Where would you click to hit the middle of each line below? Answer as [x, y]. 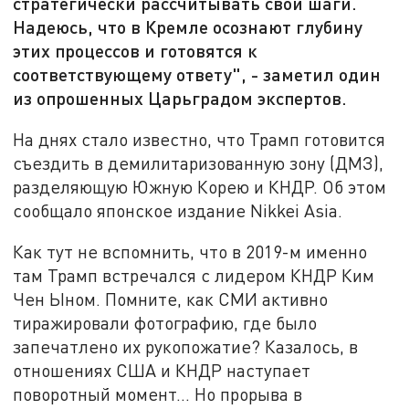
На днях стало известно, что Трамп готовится [199, 139]
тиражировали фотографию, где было [165, 323]
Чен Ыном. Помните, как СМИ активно [171, 299]
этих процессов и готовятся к [136, 51]
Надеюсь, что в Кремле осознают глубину [188, 27]
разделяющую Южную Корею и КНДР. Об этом [200, 186]
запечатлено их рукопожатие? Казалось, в [186, 347]
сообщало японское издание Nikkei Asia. [178, 210]
